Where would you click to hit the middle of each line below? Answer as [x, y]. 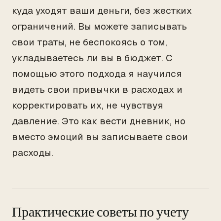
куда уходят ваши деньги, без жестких [102, 11]
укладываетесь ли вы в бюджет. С [92, 58]
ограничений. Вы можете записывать [99, 26]
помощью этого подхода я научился [97, 74]
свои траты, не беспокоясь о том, [90, 42]
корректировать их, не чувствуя [88, 105]
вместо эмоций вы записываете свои [100, 137]
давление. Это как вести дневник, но [99, 121]
